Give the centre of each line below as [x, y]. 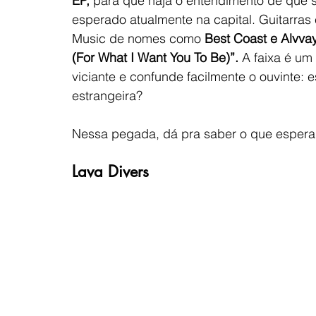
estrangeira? [109, 95]
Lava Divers [110, 171]
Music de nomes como [136, 38]
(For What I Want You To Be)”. [157, 57]
